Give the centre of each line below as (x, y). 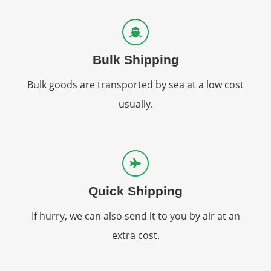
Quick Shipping (135, 191)
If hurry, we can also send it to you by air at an (135, 216)
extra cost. (135, 235)
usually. (135, 104)
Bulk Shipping (135, 60)
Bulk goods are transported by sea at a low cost (135, 85)
